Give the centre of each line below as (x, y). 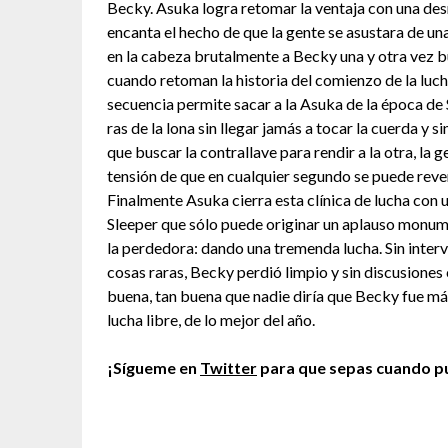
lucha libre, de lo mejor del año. (211, 319)
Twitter (228, 367)
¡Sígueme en (153, 367)
